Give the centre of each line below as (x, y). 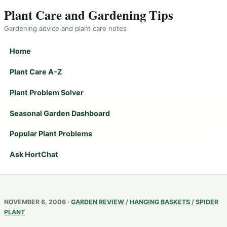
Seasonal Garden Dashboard (60, 113)
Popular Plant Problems (51, 134)
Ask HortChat (34, 155)
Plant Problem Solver (47, 92)
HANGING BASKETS (160, 202)
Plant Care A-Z (36, 71)
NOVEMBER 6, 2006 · (37, 202)
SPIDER (207, 202)
